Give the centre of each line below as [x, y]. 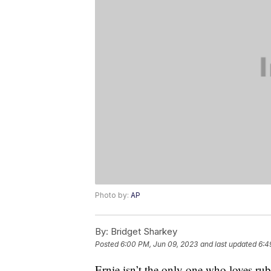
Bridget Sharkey [143, 232]
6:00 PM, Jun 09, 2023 [159, 244]
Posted [108, 244]
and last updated [228, 244]
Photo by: [113, 195]
